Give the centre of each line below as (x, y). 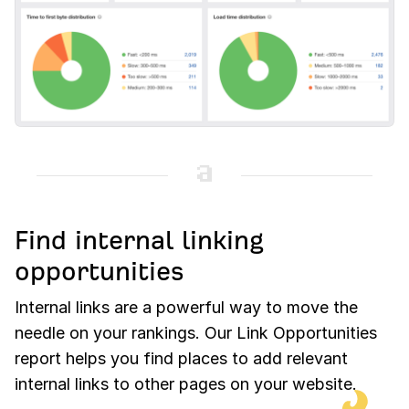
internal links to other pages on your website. (186, 383)
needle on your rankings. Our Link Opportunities (196, 332)
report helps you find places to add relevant (181, 358)
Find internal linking (139, 240)
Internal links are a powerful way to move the (186, 307)
